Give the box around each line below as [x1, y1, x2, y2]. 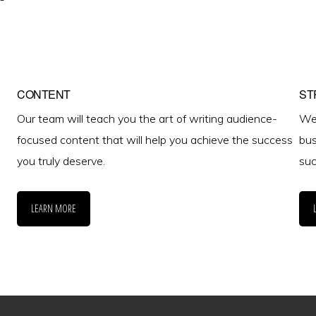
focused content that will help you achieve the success [17, 132, 293, 147]
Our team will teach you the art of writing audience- [17, 111, 277, 126]
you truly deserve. [17, 153, 105, 168]
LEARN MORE [31, 201, 76, 215]
